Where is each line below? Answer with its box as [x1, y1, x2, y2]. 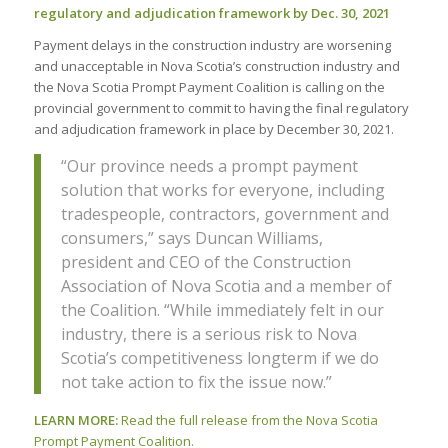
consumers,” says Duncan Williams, [60, 226, 323, 249]
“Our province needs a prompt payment [60, 154, 358, 177]
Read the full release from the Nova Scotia [120, 410, 378, 429]
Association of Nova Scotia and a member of [60, 274, 392, 297]
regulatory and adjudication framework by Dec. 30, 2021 [33, 4, 390, 23]
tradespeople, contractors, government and [60, 202, 389, 225]
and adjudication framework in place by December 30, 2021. [33, 120, 394, 139]
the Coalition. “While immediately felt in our [60, 298, 384, 321]
